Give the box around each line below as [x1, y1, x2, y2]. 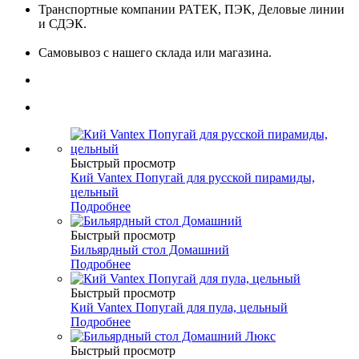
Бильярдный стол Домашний [71, 243, 229, 257]
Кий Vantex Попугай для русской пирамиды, [71, 171, 315, 185]
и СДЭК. [38, 17, 87, 31]
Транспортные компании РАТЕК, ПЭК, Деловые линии [38, 2, 345, 17]
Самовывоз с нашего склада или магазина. [38, 46, 272, 60]
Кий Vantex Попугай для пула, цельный [71, 301, 288, 315]
